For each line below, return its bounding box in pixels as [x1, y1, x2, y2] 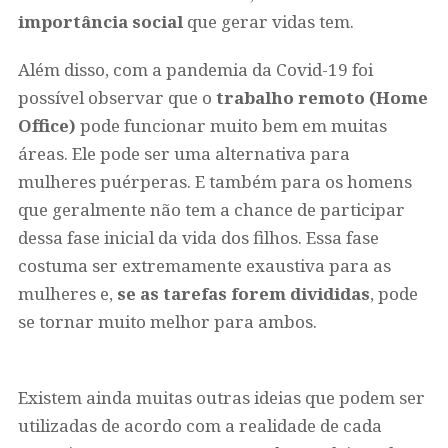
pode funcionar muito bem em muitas [75, 114, 387, 137]
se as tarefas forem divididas [116, 282, 370, 305]
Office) [17, 114, 76, 137]
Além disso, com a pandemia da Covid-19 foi [17, 58, 373, 81]
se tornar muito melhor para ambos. [17, 310, 317, 333]
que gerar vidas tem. [182, 10, 358, 33]
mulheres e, [17, 282, 117, 305]
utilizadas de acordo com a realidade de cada [17, 414, 382, 437]
